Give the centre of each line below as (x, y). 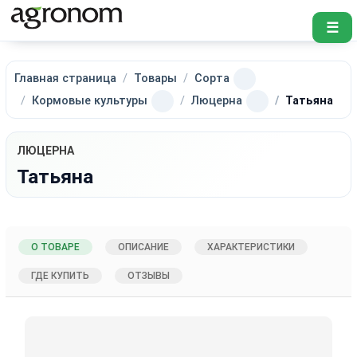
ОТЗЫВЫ (149, 275)
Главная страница (66, 78)
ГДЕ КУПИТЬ (61, 275)
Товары (156, 78)
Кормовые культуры (90, 100)
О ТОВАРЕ (56, 247)
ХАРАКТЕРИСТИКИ (251, 247)
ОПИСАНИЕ (144, 247)
